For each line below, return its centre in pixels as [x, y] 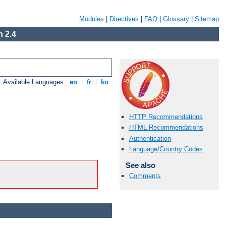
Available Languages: [36, 82]
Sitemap [207, 19]
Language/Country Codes [166, 149]
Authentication [150, 138]
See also [140, 165]
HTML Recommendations [166, 128]
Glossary [176, 19]
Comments [145, 176]
